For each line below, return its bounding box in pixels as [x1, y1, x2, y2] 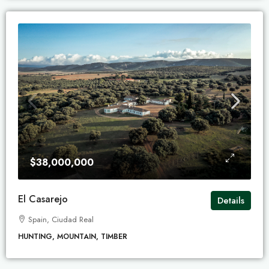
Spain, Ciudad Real [28, 214, 94, 226]
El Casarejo [18, 192, 68, 207]
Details [217, 194, 244, 208]
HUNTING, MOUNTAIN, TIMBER [18, 231, 127, 243]
